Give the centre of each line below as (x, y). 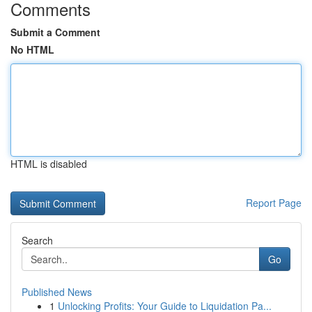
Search (37, 240)
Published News (57, 292)
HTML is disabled (49, 164)
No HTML (32, 49)
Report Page (274, 203)
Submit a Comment (55, 32)
